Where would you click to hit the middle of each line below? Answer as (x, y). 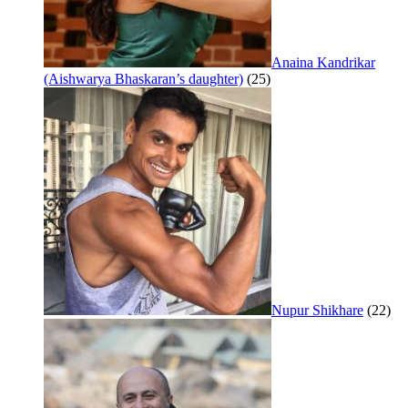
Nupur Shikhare (317, 311)
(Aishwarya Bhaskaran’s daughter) (143, 79)
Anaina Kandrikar (323, 63)
